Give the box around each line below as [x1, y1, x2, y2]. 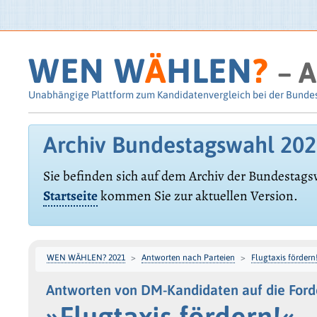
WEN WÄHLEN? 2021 [47, 252, 126, 263]
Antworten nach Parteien [142, 252, 236, 263]
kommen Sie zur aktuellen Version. [98, 186, 299, 206]
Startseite [43, 186, 98, 206]
